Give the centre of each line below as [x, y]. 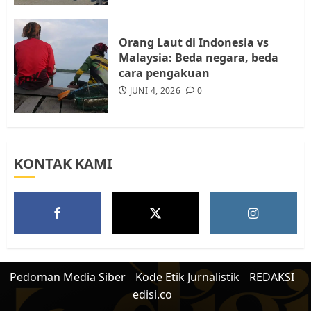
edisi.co [152, 294]
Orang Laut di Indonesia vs [194, 42]
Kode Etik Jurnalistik [187, 277]
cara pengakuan [164, 73]
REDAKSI [272, 277]
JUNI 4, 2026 [155, 90]
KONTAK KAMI [63, 163]
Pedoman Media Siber [68, 277]
